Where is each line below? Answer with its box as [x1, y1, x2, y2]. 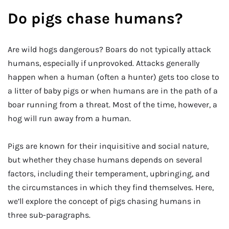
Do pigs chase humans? [8, 9, 183, 28]
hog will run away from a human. [8, 113, 131, 124]
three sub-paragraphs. [8, 210, 90, 220]
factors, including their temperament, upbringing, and [8, 168, 210, 178]
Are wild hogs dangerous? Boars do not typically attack [8, 44, 211, 55]
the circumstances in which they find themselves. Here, [8, 182, 214, 192]
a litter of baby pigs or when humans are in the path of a [8, 86, 218, 96]
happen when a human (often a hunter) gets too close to [8, 72, 219, 82]
